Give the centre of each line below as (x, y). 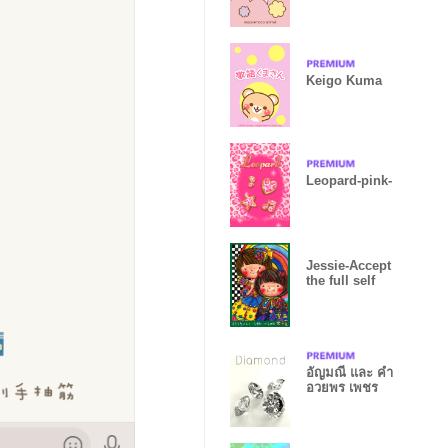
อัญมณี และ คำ (349, 372)
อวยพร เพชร (342, 387)
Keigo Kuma (344, 80)
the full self (340, 280)
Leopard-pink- (349, 180)
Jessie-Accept (348, 265)
